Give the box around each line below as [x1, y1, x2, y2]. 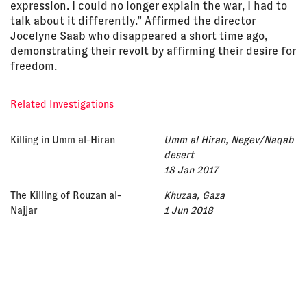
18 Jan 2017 [164, 164, 218, 176]
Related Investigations [10, 99, 114, 110]
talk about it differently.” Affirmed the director [10, 14, 256, 28]
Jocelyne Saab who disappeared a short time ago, [10, 29, 267, 43]
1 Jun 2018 [164, 205, 213, 217]
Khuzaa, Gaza [164, 190, 225, 201]
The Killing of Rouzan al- [10, 190, 121, 201]
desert [164, 149, 194, 161]
